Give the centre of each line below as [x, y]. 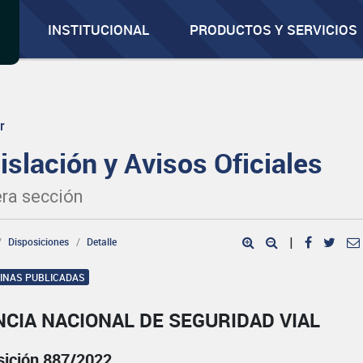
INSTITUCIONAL [99, 30]
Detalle [102, 241]
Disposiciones [39, 241]
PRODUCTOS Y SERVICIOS [274, 30]
